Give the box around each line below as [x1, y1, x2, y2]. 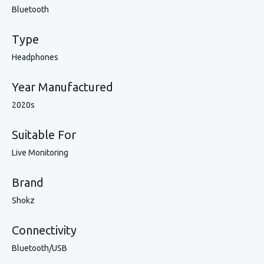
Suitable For [12, 128, 76, 141]
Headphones [12, 52, 58, 62]
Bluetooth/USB [12, 243, 67, 253]
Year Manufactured [12, 80, 113, 94]
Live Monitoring [12, 148, 68, 157]
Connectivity [12, 223, 77, 237]
